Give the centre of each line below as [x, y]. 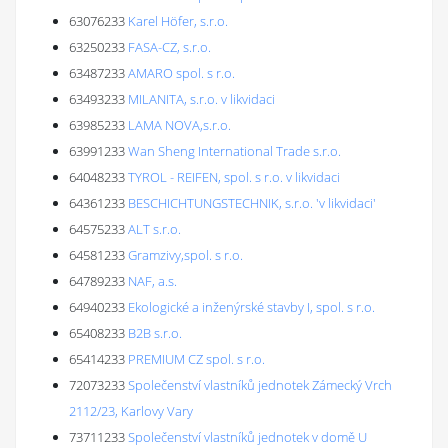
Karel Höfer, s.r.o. [178, 21]
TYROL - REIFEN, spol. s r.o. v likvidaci [234, 177]
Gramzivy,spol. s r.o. [185, 255]
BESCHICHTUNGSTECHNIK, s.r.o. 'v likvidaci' [252, 203]
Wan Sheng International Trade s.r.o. [234, 151]
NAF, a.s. [152, 281]
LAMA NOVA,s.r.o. [179, 125]
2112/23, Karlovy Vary [131, 411]
